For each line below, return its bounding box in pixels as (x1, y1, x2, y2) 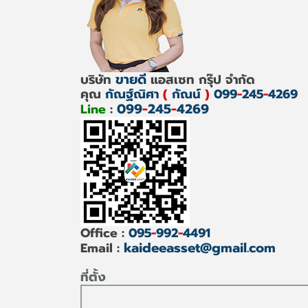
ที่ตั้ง (80, 267, 106, 287)
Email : (80, 239, 124, 258)
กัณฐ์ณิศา (105, 85, 163, 104)
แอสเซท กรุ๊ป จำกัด (146, 70, 255, 89)
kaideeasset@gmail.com (124, 238, 276, 258)
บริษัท (80, 70, 115, 89)
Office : (80, 223, 129, 243)
